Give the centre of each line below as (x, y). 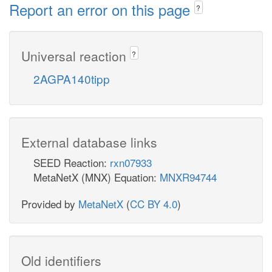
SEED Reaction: (72, 162)
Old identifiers (61, 260)
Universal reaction (76, 56)
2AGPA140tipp (72, 78)
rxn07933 (131, 162)
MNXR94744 (188, 177)
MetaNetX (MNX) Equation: (97, 177)
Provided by (50, 203)
